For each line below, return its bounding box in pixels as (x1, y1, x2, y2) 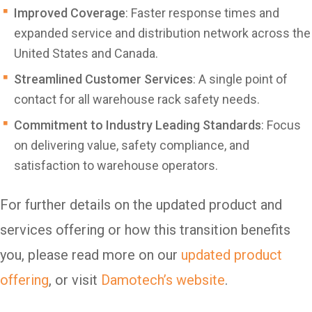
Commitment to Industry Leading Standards (14, 118, 261, 133)
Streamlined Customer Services (14, 72, 193, 87)
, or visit (49, 272, 101, 289)
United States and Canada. (14, 46, 158, 61)
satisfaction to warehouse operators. (14, 158, 218, 173)
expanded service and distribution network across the (14, 26, 311, 41)
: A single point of (193, 72, 288, 87)
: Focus (261, 118, 301, 133)
